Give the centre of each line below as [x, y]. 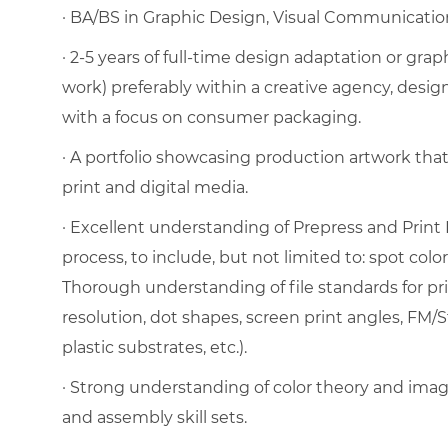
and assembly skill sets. [154, 417]
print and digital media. [155, 187]
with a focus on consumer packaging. [211, 117]
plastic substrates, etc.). [154, 347]
